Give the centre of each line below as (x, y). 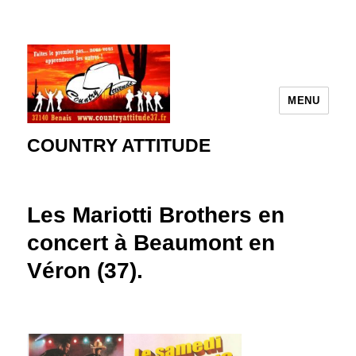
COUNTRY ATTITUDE (119, 145)
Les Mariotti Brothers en (156, 215)
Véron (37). (85, 271)
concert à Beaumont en (151, 243)
